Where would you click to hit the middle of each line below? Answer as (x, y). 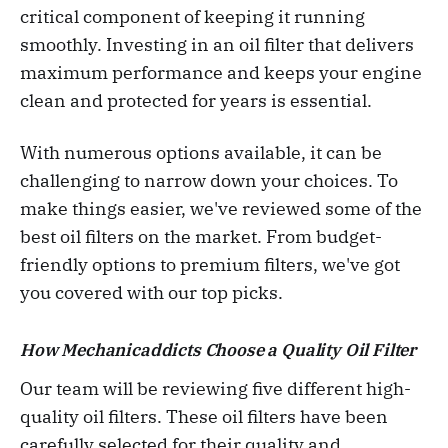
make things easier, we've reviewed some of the (221, 208)
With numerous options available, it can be (201, 152)
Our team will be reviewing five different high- (215, 388)
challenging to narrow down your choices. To (209, 180)
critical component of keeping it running (192, 16)
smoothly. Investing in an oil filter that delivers (217, 44)
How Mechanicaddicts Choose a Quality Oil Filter (218, 350)
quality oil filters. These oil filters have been (204, 416)
